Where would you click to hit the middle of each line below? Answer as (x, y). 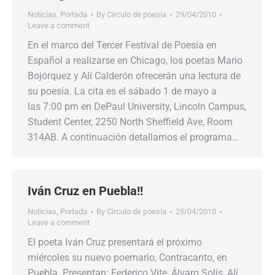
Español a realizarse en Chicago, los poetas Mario (135, 60)
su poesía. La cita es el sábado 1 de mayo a (122, 91)
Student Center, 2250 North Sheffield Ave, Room (130, 122)
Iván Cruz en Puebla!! (85, 191)
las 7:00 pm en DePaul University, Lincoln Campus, (137, 107)
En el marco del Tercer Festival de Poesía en (122, 45)
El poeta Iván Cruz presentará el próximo (115, 242)
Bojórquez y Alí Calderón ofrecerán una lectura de (134, 76)
